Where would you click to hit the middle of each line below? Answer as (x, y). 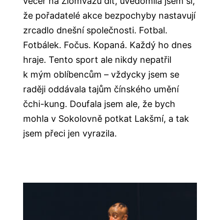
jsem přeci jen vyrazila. (70, 134)
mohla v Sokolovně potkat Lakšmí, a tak (106, 119)
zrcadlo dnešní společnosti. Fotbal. (96, 30)
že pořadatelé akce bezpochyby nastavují (110, 16)
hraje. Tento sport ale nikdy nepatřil (97, 60)
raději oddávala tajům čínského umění (101, 89)
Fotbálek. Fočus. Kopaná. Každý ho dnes (108, 45)
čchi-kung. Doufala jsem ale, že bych (99, 104)
